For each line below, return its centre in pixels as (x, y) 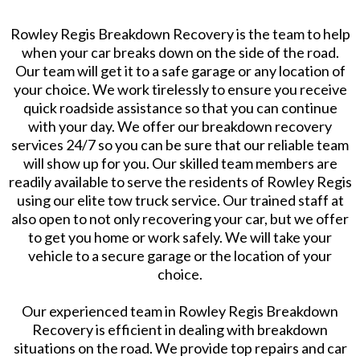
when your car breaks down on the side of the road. (180, 52)
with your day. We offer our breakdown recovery (180, 126)
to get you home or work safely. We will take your (180, 237)
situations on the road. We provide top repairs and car (180, 348)
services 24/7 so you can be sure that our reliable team (180, 144)
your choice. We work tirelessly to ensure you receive (180, 89)
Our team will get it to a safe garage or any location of (180, 70)
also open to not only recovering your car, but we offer (180, 218)
